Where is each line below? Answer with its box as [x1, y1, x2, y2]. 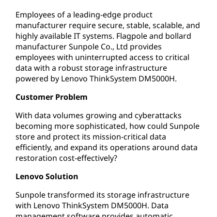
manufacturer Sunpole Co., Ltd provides [15, 41, 162, 52]
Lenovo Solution [15, 170, 78, 182]
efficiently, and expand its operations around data [15, 141, 198, 153]
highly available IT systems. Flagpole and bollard [15, 30, 191, 41]
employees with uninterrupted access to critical [15, 51, 189, 62]
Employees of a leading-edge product [15, 9, 153, 20]
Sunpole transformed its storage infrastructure [15, 189, 189, 200]
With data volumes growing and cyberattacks [15, 109, 182, 121]
